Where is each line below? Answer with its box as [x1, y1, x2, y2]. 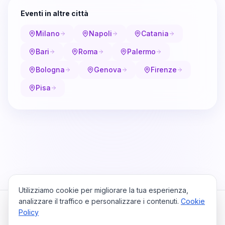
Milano [36, 29, 60, 38]
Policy [19, 208, 39, 216]
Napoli [89, 29, 112, 38]
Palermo [127, 47, 156, 56]
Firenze [151, 65, 177, 74]
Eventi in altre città [21, 9, 88, 18]
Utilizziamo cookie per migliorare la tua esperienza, [19, 186, 188, 194]
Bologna [36, 65, 65, 74]
